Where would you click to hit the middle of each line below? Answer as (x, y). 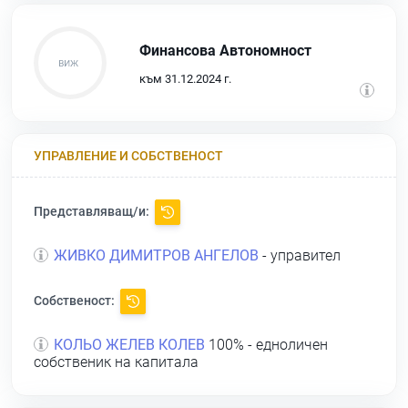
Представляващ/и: (93, 211)
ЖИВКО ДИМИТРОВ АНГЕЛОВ (156, 256)
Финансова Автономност (225, 50)
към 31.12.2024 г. (185, 78)
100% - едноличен (266, 345)
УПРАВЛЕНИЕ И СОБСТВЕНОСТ (128, 155)
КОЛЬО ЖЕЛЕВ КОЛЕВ (129, 345)
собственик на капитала (116, 362)
